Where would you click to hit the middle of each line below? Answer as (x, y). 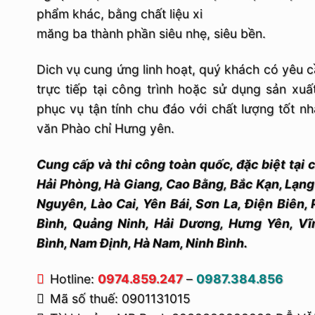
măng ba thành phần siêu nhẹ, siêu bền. (151, 33)
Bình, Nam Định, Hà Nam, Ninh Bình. (142, 243)
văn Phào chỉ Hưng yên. (105, 128)
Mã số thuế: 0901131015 (120, 298)
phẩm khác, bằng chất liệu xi (120, 13)
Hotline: (74, 278)
